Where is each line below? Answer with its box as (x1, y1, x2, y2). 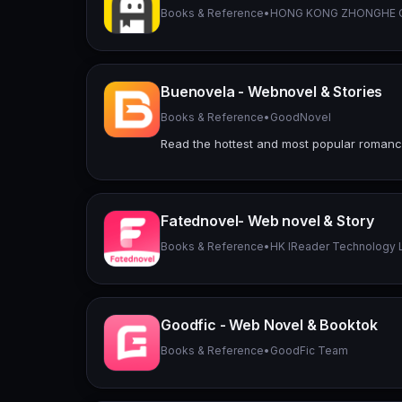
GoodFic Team (270, 343, 348, 357)
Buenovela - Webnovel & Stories (161, 82, 383, 100)
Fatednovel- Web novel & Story (161, 211, 374, 230)
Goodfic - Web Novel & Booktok (161, 315, 378, 334)
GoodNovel (270, 109, 331, 124)
